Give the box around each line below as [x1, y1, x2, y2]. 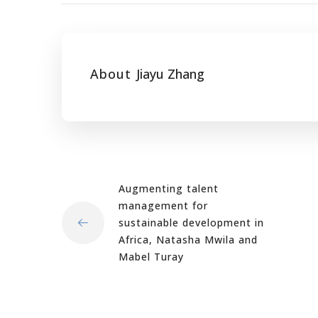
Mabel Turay [119, 250, 184, 263]
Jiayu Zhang [136, 65, 204, 82]
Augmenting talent [119, 182, 219, 195]
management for [119, 199, 208, 212]
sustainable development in [119, 216, 264, 229]
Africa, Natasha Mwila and [119, 233, 258, 246]
